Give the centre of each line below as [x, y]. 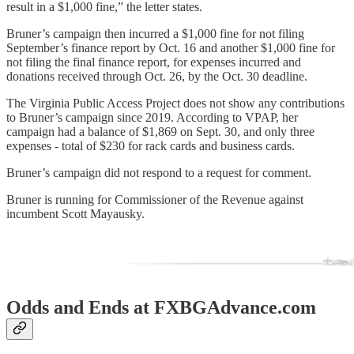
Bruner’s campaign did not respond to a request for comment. [160, 173]
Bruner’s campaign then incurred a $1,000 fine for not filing [155, 34]
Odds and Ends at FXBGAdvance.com [161, 308]
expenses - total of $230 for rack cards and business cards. [151, 146]
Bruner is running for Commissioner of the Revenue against [155, 200]
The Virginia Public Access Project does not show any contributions [175, 104]
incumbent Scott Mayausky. [75, 214]
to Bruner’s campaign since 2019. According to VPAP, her [152, 118]
